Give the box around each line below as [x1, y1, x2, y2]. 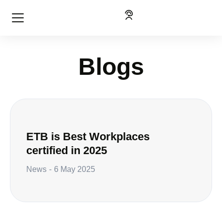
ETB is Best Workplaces [26, 130, 150, 143]
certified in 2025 [26, 144, 107, 157]
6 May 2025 [54, 165, 95, 173]
